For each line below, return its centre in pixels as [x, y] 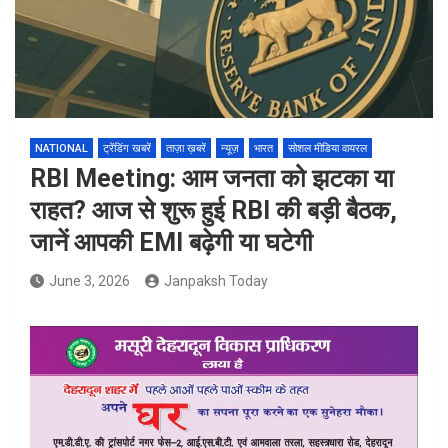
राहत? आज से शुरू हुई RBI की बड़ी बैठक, [213, 210]
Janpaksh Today [216, 281]
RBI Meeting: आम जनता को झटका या [212, 178]
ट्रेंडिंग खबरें [127, 148]
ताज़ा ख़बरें [186, 148]
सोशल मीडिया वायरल [327, 148]
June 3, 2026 [89, 281]
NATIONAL [61, 148]
